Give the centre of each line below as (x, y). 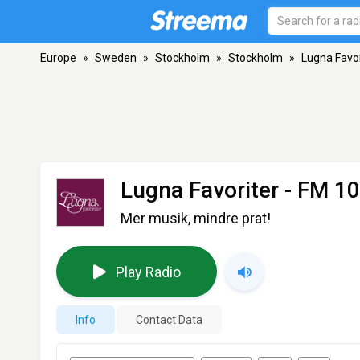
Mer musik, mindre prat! (196, 218)
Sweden (116, 58)
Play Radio (148, 272)
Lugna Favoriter (200, 190)
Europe (58, 58)
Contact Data (169, 320)
